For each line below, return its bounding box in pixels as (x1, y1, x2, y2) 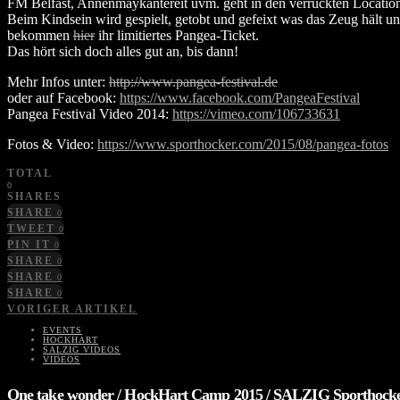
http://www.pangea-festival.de (109, 73, 278, 89)
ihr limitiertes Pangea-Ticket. (95, 27, 259, 43)
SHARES (7, 189, 62, 203)
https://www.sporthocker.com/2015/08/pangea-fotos (97, 136, 388, 152)
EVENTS (43, 324, 82, 335)
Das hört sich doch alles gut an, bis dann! (7, 43, 238, 59)
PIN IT (7, 237, 51, 251)
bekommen (7, 27, 73, 43)
